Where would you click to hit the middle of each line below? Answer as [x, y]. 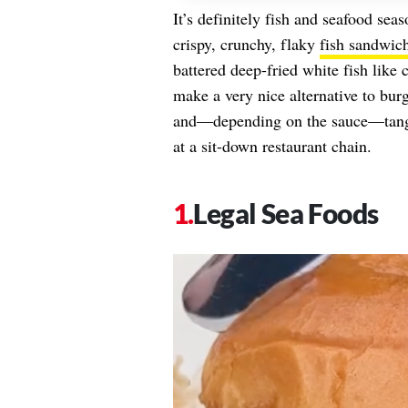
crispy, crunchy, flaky [246, 44]
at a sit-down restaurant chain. [272, 146]
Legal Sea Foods [286, 213]
